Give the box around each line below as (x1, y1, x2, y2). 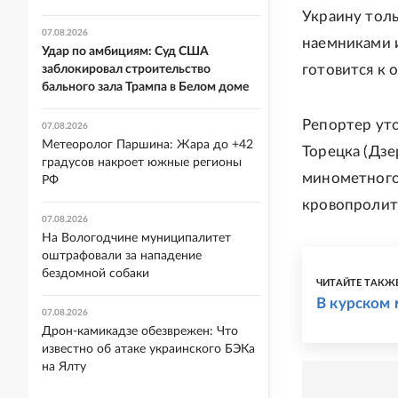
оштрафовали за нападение (42, 250, 202, 262)
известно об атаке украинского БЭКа (42, 343, 255, 355)
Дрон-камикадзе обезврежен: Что (42, 325, 238, 338)
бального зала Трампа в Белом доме (42, 81, 249, 93)
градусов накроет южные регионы (42, 156, 242, 169)
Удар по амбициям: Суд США (42, 45, 209, 58)
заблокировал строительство (42, 63, 211, 76)
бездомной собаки (42, 267, 149, 280)
